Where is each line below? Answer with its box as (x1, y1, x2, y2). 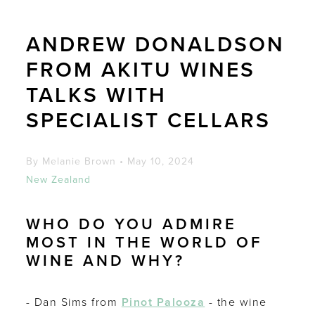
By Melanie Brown (25, 155, 116, 167)
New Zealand (25, 174, 91, 186)
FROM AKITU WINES (25, 57, 255, 83)
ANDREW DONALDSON (25, 32, 285, 58)
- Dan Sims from (25, 295, 122, 310)
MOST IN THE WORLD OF (25, 233, 262, 252)
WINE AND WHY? (25, 252, 185, 270)
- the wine (205, 295, 267, 310)
